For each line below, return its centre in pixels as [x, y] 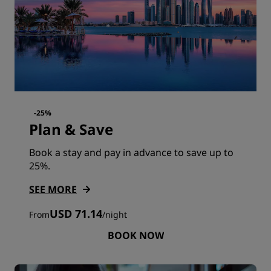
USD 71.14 [76, 213]
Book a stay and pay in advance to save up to [131, 152]
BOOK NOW [135, 235]
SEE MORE [53, 189]
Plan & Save [71, 129]
